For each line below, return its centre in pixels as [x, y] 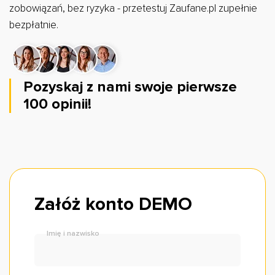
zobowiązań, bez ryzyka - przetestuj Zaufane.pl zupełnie [133, 8]
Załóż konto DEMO [113, 204]
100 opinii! [57, 104]
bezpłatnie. [34, 25]
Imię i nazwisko [73, 234]
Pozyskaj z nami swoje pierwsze [130, 87]
